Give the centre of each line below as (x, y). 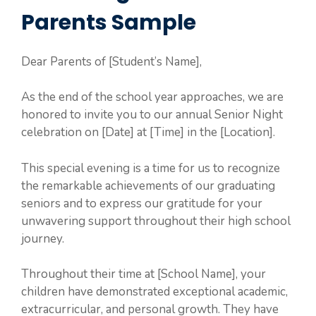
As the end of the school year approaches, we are (152, 97)
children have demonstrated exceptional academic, (154, 292)
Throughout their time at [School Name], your (144, 274)
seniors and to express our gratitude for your (142, 203)
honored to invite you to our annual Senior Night (152, 115)
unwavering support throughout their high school (156, 221)
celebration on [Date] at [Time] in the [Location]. (148, 132)
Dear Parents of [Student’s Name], (111, 61)
